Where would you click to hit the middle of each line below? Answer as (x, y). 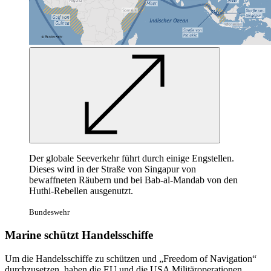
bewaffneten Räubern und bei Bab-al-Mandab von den (133, 180)
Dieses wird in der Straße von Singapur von (113, 169)
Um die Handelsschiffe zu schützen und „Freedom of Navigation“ (131, 258)
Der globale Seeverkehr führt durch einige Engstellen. (132, 158)
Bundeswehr (49, 212)
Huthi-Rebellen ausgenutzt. (81, 191)
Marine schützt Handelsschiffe (79, 235)
